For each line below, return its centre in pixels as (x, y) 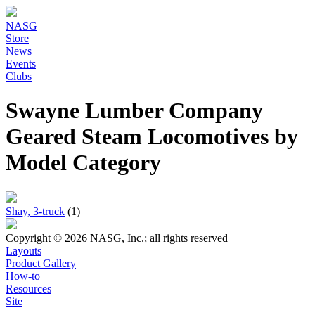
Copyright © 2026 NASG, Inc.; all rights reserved (117, 238)
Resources (28, 288)
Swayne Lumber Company (134, 111)
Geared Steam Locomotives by (152, 137)
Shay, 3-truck (35, 211)
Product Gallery (41, 263)
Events (21, 64)
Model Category (83, 163)
